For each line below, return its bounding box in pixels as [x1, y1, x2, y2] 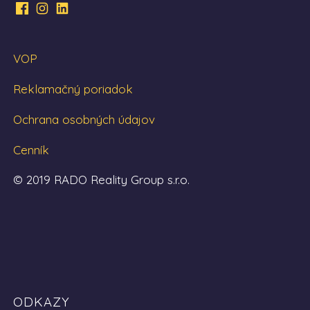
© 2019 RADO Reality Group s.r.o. [12, 172, 190, 187]
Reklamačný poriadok [12, 82, 133, 96]
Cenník [12, 143, 49, 157]
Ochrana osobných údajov [12, 112, 155, 127]
